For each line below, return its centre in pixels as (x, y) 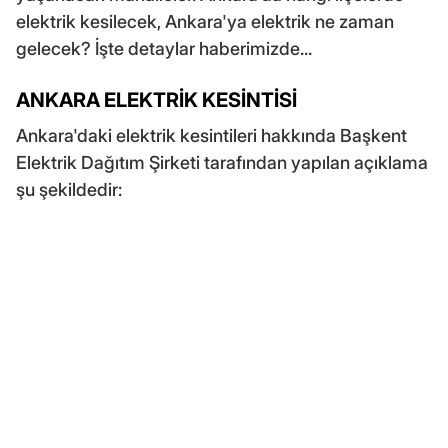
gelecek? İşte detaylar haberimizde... (164, 48)
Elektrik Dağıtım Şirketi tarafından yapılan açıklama (222, 162)
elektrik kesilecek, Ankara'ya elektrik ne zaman (205, 21)
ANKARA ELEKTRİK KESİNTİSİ (156, 99)
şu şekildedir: (69, 189)
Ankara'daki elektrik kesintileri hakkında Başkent (211, 135)
